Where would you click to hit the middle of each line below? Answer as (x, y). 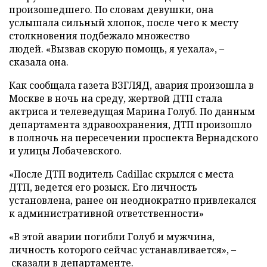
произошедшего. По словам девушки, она (111, 10)
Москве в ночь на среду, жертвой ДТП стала (116, 98)
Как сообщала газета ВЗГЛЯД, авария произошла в (131, 85)
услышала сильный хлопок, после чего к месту (124, 23)
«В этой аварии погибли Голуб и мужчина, (112, 237)
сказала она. (39, 62)
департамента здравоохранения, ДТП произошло (130, 125)
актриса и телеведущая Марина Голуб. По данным (132, 111)
